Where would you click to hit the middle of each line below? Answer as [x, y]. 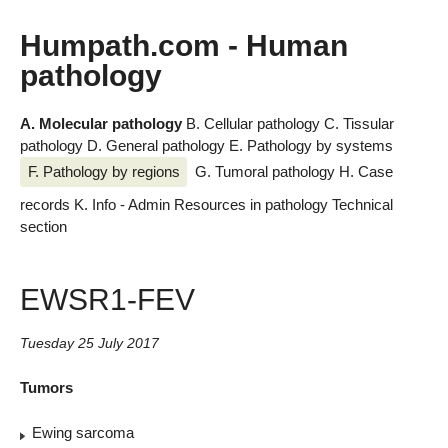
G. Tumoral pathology [266, 171]
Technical [362, 205]
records [47, 205]
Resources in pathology [253, 205]
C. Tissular [359, 124]
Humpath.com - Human [184, 45]
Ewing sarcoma [81, 433]
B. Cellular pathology [255, 124]
